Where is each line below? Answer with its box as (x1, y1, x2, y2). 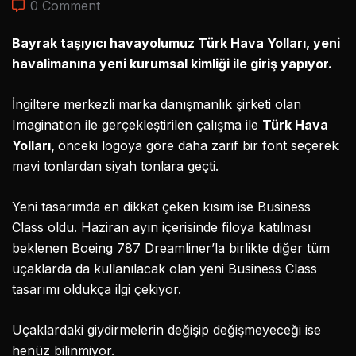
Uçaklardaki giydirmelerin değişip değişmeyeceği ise (12, 321, 321, 338)
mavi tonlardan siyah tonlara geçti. (12, 157, 219, 174)
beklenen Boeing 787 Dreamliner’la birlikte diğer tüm (12, 239, 330, 256)
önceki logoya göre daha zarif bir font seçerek (58, 137, 339, 153)
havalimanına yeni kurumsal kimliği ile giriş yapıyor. (12, 55, 332, 72)
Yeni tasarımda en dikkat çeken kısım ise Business (12, 198, 311, 215)
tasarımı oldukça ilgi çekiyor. (12, 281, 181, 297)
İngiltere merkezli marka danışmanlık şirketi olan (12, 95, 301, 112)
